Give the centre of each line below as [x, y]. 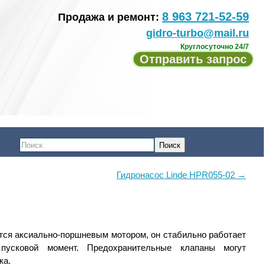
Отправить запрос [193, 59]
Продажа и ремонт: [110, 17]
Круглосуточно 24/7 [215, 47]
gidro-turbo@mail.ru [198, 33]
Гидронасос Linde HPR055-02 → [181, 175]
